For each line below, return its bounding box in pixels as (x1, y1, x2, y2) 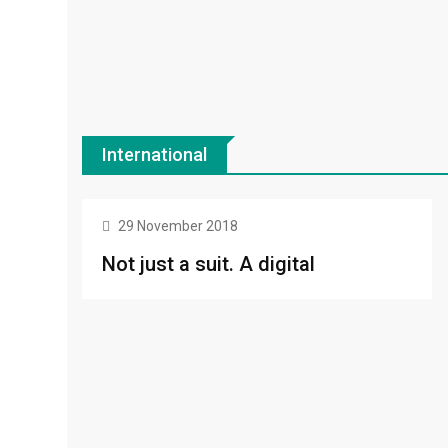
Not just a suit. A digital (102, 252, 315, 277)
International (102, 144, 207, 166)
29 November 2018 (118, 218, 238, 235)
